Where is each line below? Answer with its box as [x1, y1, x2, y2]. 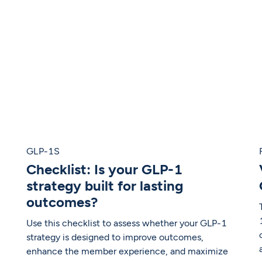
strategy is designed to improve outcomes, [26, 232, 204, 243]
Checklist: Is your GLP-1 [26, 161, 183, 178]
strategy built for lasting [26, 177, 184, 195]
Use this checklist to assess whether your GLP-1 [26, 218, 227, 229]
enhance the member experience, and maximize [26, 246, 229, 257]
